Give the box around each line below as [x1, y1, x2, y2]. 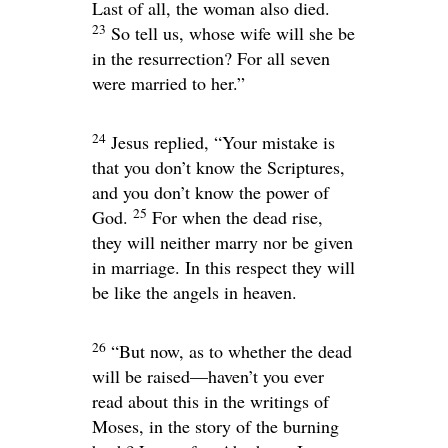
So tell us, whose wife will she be [111, 21, 355, 46]
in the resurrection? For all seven [92, 46, 330, 71]
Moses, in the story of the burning [92, 414, 339, 439]
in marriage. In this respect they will [92, 255, 355, 280]
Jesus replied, [111, 130, 214, 155]
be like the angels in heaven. [92, 280, 297, 305]
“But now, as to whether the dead [111, 339, 352, 364]
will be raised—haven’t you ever [92, 364, 324, 389]
